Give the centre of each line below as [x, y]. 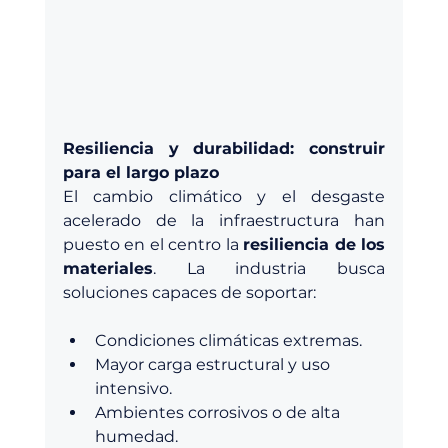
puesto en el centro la [153, 245]
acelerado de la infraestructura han [224, 221]
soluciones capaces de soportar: [189, 293]
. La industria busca [269, 269]
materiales [107, 269]
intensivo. [133, 389]
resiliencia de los [314, 245]
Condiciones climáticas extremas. [228, 341]
